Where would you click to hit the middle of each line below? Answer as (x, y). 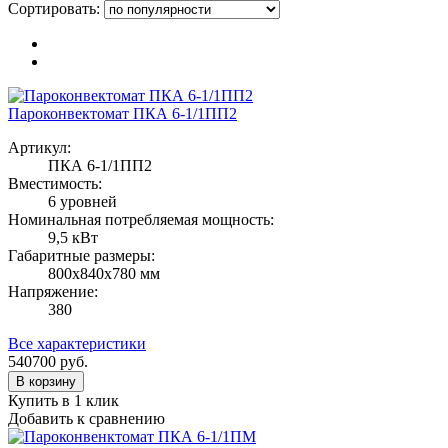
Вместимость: (55, 183)
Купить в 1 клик (63, 400)
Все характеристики (77, 343)
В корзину (46, 381)
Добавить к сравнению (86, 418)
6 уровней (82, 201)
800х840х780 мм (104, 273)
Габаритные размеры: (81, 255)
